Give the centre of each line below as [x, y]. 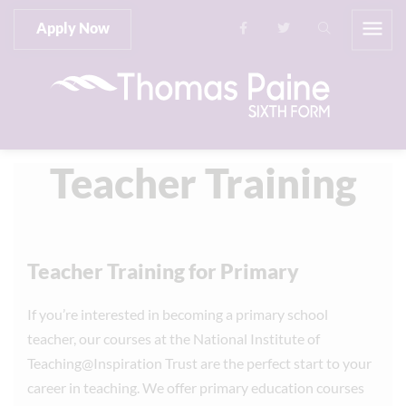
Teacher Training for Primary [163, 271]
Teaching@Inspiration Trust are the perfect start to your [199, 363]
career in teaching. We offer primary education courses [196, 387]
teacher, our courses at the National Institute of [174, 338]
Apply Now [72, 28]
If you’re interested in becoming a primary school [178, 314]
